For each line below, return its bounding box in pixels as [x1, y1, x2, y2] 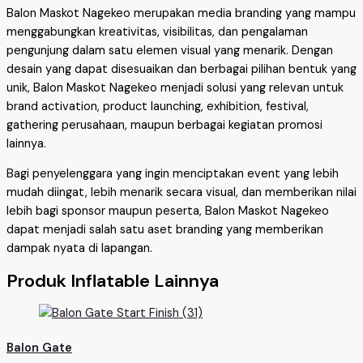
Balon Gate [6, 340, 72, 356]
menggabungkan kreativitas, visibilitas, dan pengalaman [6, 23, 308, 40]
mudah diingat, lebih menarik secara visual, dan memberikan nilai [6, 185, 357, 201]
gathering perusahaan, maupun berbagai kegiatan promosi [6, 117, 322, 133]
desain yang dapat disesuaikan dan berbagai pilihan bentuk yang [6, 61, 357, 77]
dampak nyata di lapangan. [6, 241, 152, 257]
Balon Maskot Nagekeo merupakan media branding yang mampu [6, 5, 356, 21]
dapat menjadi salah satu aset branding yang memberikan [6, 222, 323, 238]
